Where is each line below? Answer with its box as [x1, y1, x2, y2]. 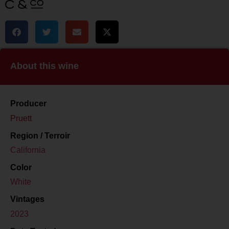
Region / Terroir [10, 131, 70, 140]
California [10, 145, 45, 154]
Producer [10, 99, 47, 108]
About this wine [10, 60, 79, 71]
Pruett [10, 113, 32, 123]
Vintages [10, 195, 44, 204]
